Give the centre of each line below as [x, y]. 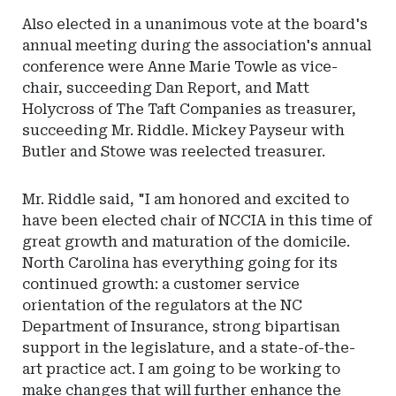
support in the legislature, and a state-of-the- [189, 348]
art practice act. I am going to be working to [181, 369]
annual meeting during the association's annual [197, 46]
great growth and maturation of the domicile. [186, 242]
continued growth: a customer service [161, 284]
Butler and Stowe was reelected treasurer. [174, 152]
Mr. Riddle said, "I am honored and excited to [186, 199]
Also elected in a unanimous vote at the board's [195, 24]
